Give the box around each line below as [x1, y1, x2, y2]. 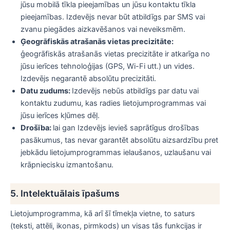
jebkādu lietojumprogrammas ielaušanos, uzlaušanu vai [21, 148, 211, 158]
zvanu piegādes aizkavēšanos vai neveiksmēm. [21, 25, 185, 34]
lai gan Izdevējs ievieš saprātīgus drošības [53, 123, 199, 133]
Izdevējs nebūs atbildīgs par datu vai [72, 86, 199, 96]
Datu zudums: [21, 86, 72, 96]
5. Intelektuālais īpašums [10, 188, 120, 199]
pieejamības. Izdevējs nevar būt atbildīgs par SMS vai [21, 12, 205, 22]
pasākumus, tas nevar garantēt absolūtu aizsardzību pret [21, 136, 218, 145]
